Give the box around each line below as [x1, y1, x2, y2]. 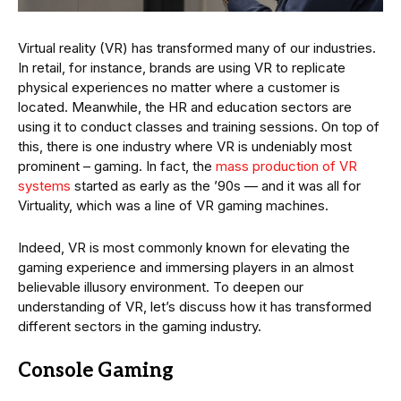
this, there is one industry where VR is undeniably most [18, 138, 352, 156]
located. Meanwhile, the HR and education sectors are [18, 98, 352, 116]
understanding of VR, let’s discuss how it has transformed [18, 298, 371, 316]
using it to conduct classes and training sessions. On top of [18, 118, 380, 136]
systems [18, 177, 71, 195]
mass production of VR [216, 158, 357, 175]
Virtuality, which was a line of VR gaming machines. [18, 197, 328, 215]
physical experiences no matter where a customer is [18, 79, 340, 97]
